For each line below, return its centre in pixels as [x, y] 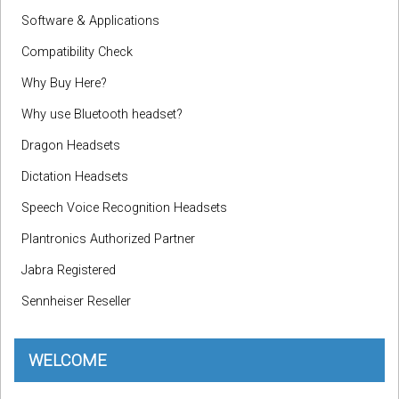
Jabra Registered [69, 271]
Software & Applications [90, 21]
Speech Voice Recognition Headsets [124, 208]
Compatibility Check [77, 53]
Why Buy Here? [64, 84]
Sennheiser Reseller [76, 302]
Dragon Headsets [71, 146]
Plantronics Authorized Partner [108, 240]
